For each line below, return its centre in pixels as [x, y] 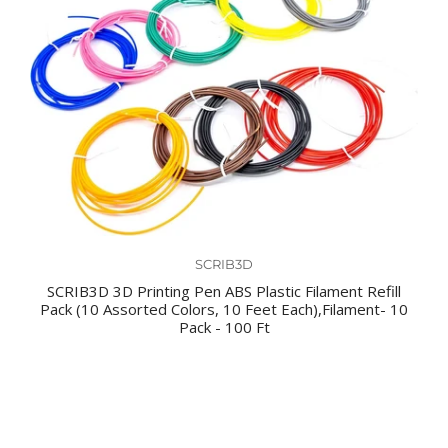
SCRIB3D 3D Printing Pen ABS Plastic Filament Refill [224, 290]
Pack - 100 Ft [224, 326]
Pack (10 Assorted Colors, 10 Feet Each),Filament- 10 [224, 308]
